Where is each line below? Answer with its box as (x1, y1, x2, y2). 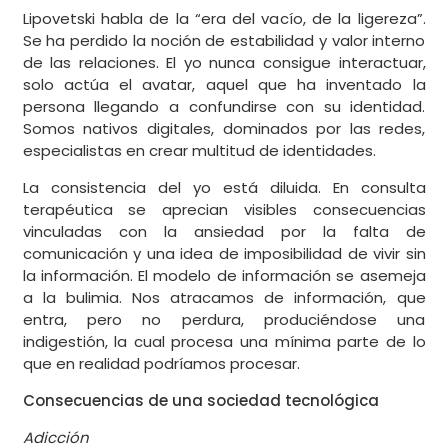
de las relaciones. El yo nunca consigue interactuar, (22, 52, 426, 74)
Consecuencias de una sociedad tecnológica (22, 390, 379, 412)
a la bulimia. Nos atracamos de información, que (22, 287, 426, 309)
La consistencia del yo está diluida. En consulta (22, 177, 426, 199)
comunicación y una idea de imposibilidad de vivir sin (22, 243, 426, 265)
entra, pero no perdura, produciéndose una (22, 309, 426, 331)
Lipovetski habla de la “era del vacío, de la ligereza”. (22, 8, 426, 30)
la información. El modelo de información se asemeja (22, 265, 426, 287)
